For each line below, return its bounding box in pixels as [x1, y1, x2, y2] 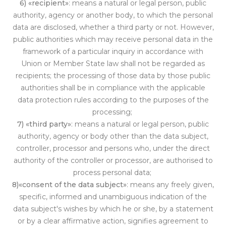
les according [81, 95, 128, 104]
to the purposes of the [127, 95, 209, 104]
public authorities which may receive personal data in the [13, 35, 213, 44]
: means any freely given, [127, 180, 214, 189]
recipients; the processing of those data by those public [16, 71, 210, 80]
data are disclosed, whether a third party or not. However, [12, 23, 214, 32]
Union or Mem [21, 59, 72, 68]
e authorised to [159, 156, 213, 165]
